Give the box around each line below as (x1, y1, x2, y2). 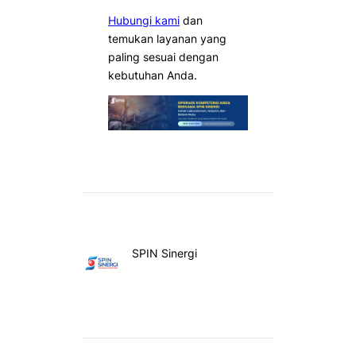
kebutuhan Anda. (108, 68, 197, 83)
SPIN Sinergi (132, 246, 197, 261)
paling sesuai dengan (108, 50, 219, 64)
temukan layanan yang (108, 32, 226, 46)
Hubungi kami (108, 14, 180, 28)
